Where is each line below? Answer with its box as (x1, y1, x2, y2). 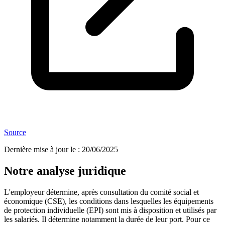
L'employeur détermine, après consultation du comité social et (4, 188, 199, 197)
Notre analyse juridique (4, 164, 126, 178)
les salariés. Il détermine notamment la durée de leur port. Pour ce (4, 215, 210, 224)
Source (4, 128, 26, 137)
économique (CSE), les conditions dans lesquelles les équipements (4, 197, 213, 206)
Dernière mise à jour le (4, 145, 76, 154)
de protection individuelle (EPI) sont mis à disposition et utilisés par (4, 206, 216, 215)
